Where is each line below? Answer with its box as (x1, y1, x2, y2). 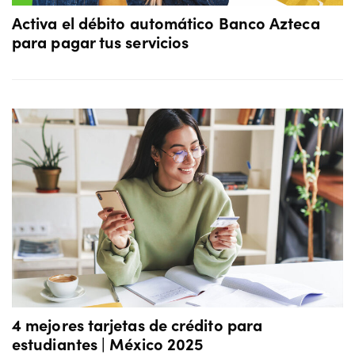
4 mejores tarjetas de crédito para (12, 313, 263, 336)
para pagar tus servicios (12, 30, 189, 53)
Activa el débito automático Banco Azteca (12, 11, 320, 34)
